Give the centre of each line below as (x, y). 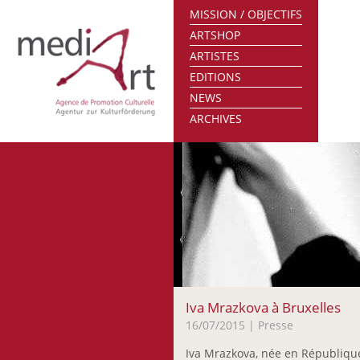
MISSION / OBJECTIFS (246, 14)
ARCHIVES (216, 119)
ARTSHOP (215, 35)
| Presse (270, 325)
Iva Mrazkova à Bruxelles (264, 307)
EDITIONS (216, 77)
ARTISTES (215, 56)
